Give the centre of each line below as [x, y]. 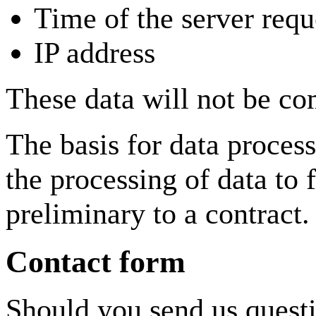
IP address [95, 52]
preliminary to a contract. [158, 213]
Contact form [96, 261]
